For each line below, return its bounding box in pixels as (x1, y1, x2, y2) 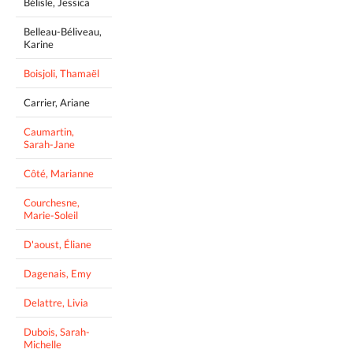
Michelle (24, 338, 61, 351)
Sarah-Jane (24, 138, 75, 151)
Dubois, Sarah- (24, 325, 90, 339)
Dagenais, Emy (24, 267, 91, 281)
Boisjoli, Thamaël (24, 67, 99, 80)
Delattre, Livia (24, 296, 88, 310)
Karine (24, 38, 54, 51)
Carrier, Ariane (24, 96, 90, 110)
